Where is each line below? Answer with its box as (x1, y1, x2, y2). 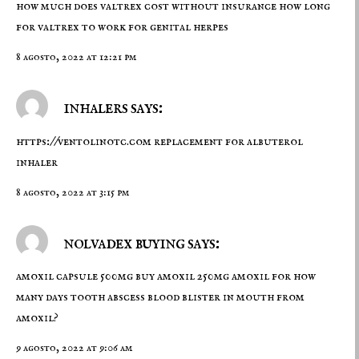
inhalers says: (60, 95, 162, 121)
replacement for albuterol (151, 133, 303, 150)
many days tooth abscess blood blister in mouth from (16, 289, 305, 305)
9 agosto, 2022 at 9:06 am (16, 341, 132, 356)
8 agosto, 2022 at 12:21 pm (16, 50, 136, 65)
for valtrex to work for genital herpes (16, 19, 228, 36)
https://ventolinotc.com (16, 133, 151, 150)
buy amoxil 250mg (135, 268, 232, 284)
